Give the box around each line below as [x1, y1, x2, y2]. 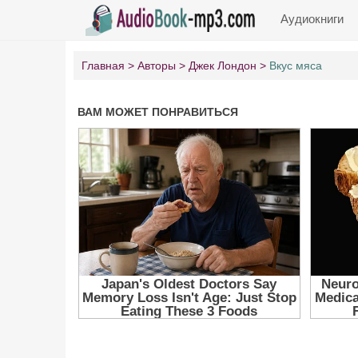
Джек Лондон [189, 59, 257, 72]
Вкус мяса [269, 59, 322, 72]
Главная [82, 59, 125, 72]
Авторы [137, 59, 176, 72]
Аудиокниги [280, 12, 344, 26]
